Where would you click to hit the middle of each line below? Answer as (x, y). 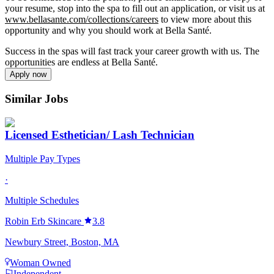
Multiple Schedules (42, 201)
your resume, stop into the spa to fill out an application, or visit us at (135, 9)
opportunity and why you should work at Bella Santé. (108, 31)
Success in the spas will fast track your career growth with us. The (132, 51)
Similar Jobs (36, 98)
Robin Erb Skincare (43, 221)
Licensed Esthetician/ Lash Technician (100, 135)
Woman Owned (40, 263)
